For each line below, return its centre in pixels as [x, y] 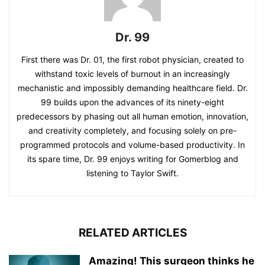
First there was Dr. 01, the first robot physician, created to [132, 60]
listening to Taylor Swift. [132, 173]
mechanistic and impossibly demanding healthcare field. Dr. [132, 88]
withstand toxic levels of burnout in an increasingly [132, 74]
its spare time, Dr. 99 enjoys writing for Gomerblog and [132, 159]
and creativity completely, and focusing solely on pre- [132, 131]
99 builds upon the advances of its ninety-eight [132, 102]
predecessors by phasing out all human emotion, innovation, [132, 117]
